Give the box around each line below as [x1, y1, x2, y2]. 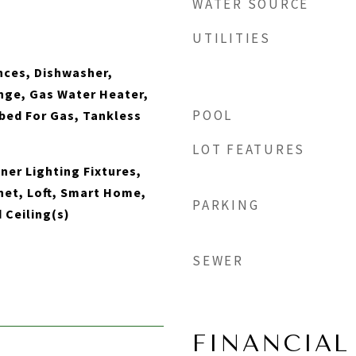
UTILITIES [192, 29, 271, 47]
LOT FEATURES [192, 141, 305, 158]
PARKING [192, 196, 260, 214]
